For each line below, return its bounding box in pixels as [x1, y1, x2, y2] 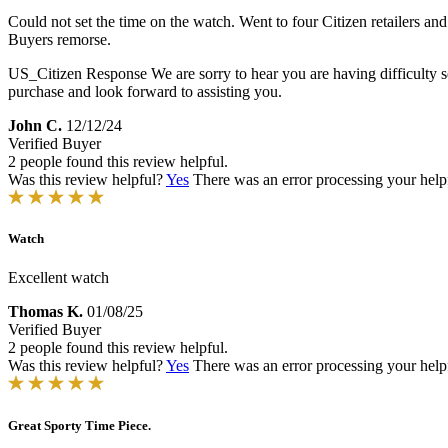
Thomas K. [8, 303, 83, 321]
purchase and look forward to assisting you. [8, 83, 282, 101]
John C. [8, 117, 62, 135]
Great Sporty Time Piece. [8, 417, 151, 433]
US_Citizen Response [8, 65, 147, 83]
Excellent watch [8, 269, 109, 287]
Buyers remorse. [8, 31, 111, 49]
